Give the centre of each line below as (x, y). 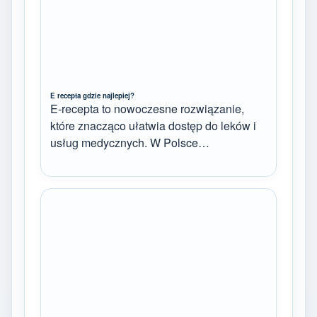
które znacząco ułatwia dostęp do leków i (153, 126)
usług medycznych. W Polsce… (130, 143)
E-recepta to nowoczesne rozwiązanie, (147, 109)
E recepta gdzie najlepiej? (92, 96)
